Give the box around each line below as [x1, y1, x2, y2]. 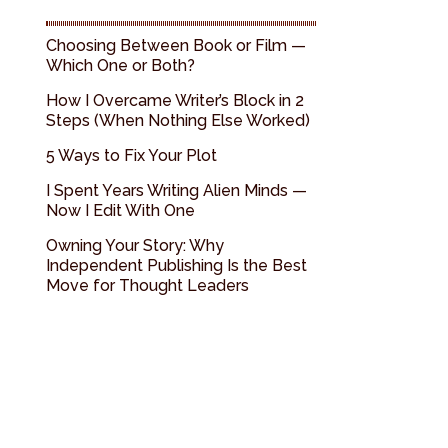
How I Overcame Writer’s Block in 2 [46, 91, 304, 110]
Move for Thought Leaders [46, 276, 249, 295]
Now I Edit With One [46, 201, 195, 220]
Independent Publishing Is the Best [46, 256, 307, 275]
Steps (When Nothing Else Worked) [46, 111, 310, 130]
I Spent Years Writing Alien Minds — [46, 181, 307, 200]
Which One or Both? [46, 56, 195, 75]
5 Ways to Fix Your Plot [46, 146, 217, 165]
